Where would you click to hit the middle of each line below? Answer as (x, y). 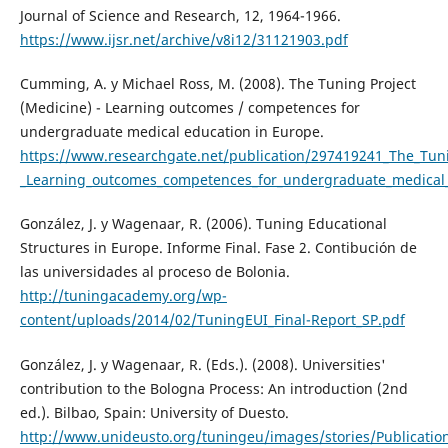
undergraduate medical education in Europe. (171, 132)
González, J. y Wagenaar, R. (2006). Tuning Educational (203, 224)
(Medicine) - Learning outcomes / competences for (189, 108)
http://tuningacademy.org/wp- (123, 296)
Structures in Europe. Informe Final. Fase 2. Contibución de (218, 248)
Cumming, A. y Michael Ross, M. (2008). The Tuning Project (217, 84)
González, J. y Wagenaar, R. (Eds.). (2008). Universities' (202, 364)
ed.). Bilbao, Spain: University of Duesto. (154, 412)
